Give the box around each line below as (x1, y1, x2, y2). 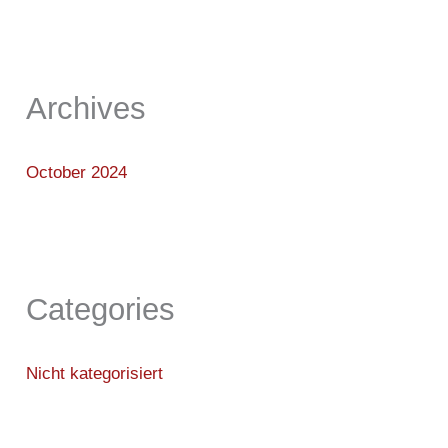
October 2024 (26, 163, 128, 183)
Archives (26, 90, 147, 125)
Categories (26, 291, 176, 326)
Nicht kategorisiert (26, 364, 164, 383)
